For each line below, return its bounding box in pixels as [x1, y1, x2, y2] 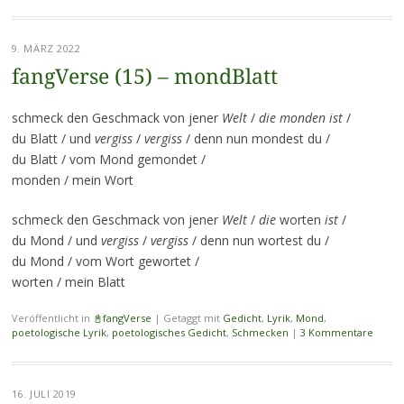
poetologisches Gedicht [111, 325, 226, 339]
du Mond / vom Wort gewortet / [11, 252, 199, 270]
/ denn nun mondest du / [181, 129, 330, 147]
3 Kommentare [299, 325, 373, 339]
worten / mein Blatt [11, 272, 125, 290]
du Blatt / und [11, 129, 95, 147]
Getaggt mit [162, 310, 223, 325]
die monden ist [258, 108, 343, 126]
